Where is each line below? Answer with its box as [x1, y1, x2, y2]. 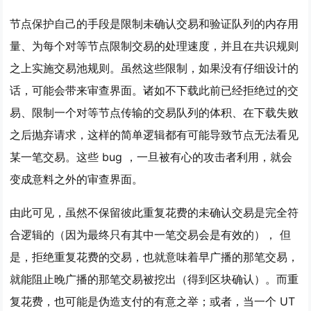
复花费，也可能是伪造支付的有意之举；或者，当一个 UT [10, 294, 296, 308]
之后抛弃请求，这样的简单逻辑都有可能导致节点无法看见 [10, 128, 299, 142]
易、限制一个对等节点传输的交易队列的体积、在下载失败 [10, 106, 299, 119]
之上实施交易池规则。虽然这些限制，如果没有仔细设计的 [10, 61, 299, 75]
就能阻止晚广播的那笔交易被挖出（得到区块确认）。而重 [10, 272, 299, 286]
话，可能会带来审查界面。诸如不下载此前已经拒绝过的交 [10, 83, 299, 97]
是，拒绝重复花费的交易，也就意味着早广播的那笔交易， [10, 250, 299, 264]
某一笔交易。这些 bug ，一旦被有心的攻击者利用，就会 [10, 150, 293, 164]
